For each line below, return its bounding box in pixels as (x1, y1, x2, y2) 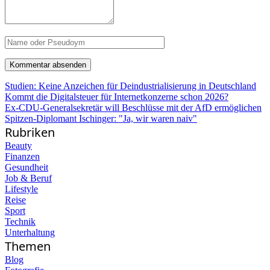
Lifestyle (5, 183, 38, 194)
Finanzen (5, 151, 40, 162)
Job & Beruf (5, 172, 52, 183)
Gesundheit (5, 162, 48, 172)
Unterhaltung (5, 227, 55, 237)
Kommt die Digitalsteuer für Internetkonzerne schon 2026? (5, 91, 228, 102)
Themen (5, 237, 51, 254)
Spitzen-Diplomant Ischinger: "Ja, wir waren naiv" (5, 113, 197, 124)
